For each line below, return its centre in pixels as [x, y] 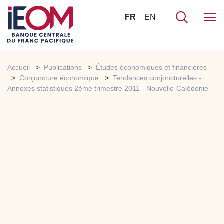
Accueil [19, 68]
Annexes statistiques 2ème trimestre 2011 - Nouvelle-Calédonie [108, 89]
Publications [63, 68]
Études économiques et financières [151, 68]
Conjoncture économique [59, 78]
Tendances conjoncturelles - [157, 78]
